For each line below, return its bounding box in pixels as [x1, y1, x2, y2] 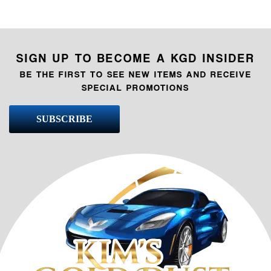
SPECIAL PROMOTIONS [82, 81, 189, 93]
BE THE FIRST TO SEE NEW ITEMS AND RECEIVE [19, 68, 252, 79]
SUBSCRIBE [36, 113, 93, 124]
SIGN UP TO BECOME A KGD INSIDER [16, 50, 255, 65]
